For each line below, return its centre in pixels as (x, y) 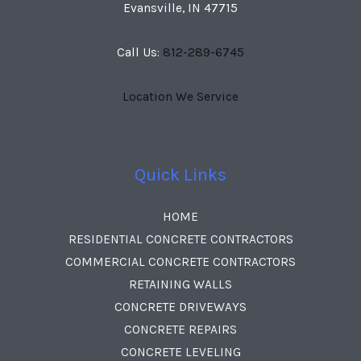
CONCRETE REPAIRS (180, 329)
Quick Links (180, 175)
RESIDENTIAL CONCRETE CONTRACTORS (180, 239)
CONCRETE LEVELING (180, 352)
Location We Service (180, 96)
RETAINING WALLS (180, 284)
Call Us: (140, 52)
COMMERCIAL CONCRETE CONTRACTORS (180, 261)
